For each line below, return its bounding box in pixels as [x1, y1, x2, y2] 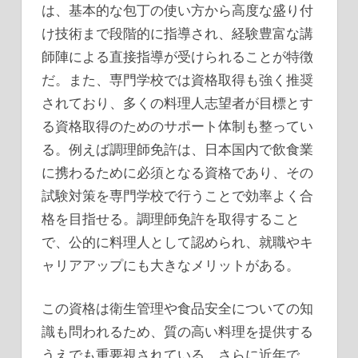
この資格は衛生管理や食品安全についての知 [42, 300, 313, 317]
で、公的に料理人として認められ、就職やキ [42, 233, 313, 250]
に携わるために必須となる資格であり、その [42, 163, 313, 181]
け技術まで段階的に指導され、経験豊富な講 [42, 24, 313, 42]
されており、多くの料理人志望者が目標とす [42, 93, 313, 111]
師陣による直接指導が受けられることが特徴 [42, 47, 313, 65]
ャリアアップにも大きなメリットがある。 [42, 256, 300, 273]
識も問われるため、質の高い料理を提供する [42, 323, 313, 340]
